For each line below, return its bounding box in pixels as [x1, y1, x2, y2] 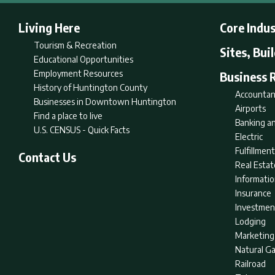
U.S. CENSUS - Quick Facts [34, 125, 130, 135]
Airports [235, 103, 266, 114]
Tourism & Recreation [34, 40, 117, 50]
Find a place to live [34, 110, 103, 121]
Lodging [235, 216, 266, 227]
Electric [235, 131, 263, 142]
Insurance [235, 188, 271, 198]
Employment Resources [34, 68, 123, 79]
